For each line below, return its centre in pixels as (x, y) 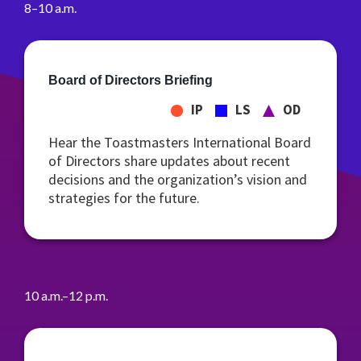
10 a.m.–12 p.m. (66, 295)
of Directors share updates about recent (169, 161)
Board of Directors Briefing (131, 80)
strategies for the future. (124, 198)
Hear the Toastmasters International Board (180, 142)
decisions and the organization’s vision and (178, 179)
